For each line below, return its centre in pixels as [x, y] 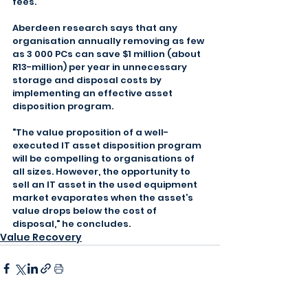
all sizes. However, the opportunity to [102, 172]
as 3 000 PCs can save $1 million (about [108, 54]
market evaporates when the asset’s [104, 198]
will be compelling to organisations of [104, 158]
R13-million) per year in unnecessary [101, 67]
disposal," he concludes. [71, 224]
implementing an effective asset [93, 93]
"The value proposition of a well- [90, 132]
